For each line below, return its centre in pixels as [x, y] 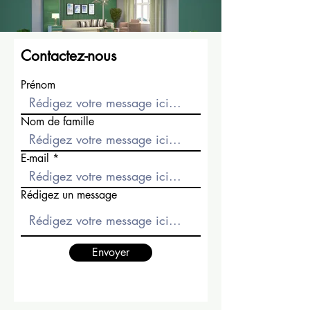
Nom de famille [57, 122]
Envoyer [111, 253]
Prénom [38, 85]
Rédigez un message [69, 195]
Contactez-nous [69, 56]
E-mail [35, 158]
